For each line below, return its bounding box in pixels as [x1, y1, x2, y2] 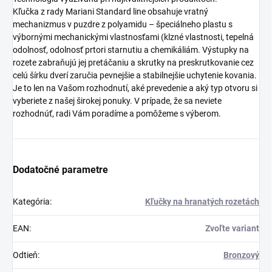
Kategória [13, 196, 50, 206]
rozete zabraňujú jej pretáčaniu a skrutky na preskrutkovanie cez [13, 57, 254, 67]
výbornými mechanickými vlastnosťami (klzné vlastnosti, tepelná [13, 32, 254, 42]
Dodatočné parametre [13, 163, 108, 175]
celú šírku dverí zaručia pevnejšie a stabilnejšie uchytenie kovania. [13, 70, 257, 80]
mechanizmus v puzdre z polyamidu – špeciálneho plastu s [13, 19, 233, 29]
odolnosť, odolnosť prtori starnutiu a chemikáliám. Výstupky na [13, 44, 249, 55]
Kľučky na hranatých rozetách [145, 196, 259, 206]
